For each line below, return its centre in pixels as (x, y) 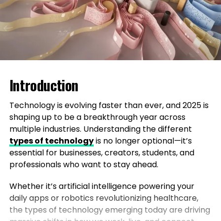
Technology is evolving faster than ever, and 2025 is (109, 105)
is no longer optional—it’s (143, 141)
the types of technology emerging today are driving (110, 210)
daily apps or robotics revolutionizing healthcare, (104, 198)
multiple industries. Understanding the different (100, 129)
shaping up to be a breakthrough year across (97, 117)
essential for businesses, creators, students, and (102, 152)
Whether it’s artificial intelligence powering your (102, 186)
